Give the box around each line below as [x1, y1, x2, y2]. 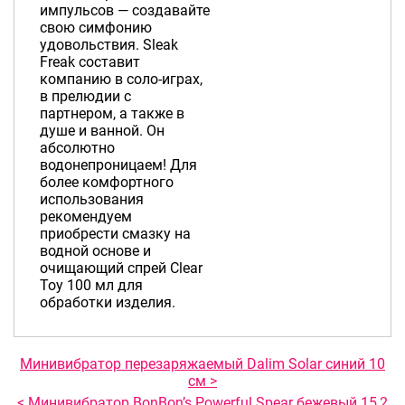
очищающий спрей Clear [39, 259, 202, 278]
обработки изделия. [39, 294, 175, 312]
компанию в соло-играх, [39, 71, 202, 89]
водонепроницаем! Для [39, 156, 197, 174]
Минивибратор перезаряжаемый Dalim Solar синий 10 [20, 354, 385, 372]
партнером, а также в [39, 105, 184, 123]
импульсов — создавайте [39, 2, 210, 20]
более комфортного [39, 174, 174, 192]
